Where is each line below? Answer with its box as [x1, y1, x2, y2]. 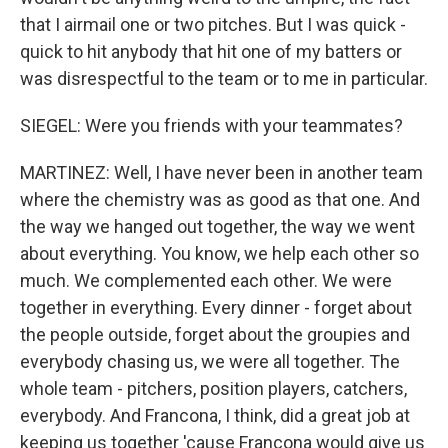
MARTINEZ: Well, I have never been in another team [20, 162, 423, 183]
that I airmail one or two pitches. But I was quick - [20, 14, 406, 35]
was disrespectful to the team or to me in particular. [20, 68, 428, 89]
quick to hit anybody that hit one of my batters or [20, 41, 402, 62]
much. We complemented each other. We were [20, 270, 392, 291]
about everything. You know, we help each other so [20, 243, 419, 264]
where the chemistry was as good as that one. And [20, 189, 420, 210]
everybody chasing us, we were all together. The [20, 351, 400, 372]
